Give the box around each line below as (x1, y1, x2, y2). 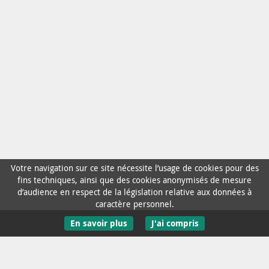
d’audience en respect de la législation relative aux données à (17, 186, 252, 198)
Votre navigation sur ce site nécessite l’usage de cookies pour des (10, 162, 259, 174)
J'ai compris (151, 217, 199, 229)
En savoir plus (70, 217, 127, 229)
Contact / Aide (107, 238, 162, 249)
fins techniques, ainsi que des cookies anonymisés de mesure (17, 174, 252, 186)
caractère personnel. (95, 198, 174, 210)
